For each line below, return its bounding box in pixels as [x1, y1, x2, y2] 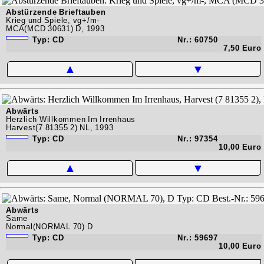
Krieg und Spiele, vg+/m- [6, 15, 100, 25]
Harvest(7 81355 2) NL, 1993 [6, 123, 114, 132]
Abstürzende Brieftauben [6, 7, 106, 16]
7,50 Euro [223, 43, 262, 52]
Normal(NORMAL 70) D [6, 222, 93, 231]
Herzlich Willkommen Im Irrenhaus [6, 114, 136, 124]
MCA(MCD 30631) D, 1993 [6, 24, 105, 33]
